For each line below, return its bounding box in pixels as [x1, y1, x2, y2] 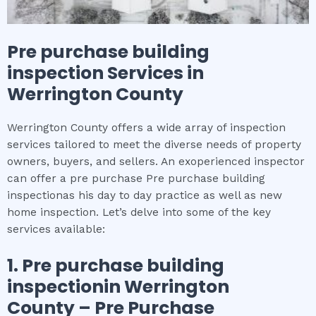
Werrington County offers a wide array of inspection [7, 121, 286, 135]
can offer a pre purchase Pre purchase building [7, 172, 265, 186]
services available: [7, 223, 105, 236]
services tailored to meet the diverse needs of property [7, 138, 301, 152]
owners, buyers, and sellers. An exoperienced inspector [7, 155, 305, 169]
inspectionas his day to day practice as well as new [7, 189, 282, 202]
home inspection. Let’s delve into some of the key [7, 206, 271, 219]
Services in [107, 61, 204, 86]
